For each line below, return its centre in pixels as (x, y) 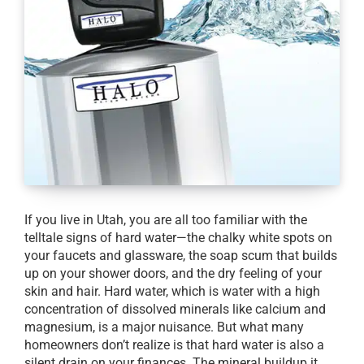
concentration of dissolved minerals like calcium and (175, 309)
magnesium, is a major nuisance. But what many (164, 327)
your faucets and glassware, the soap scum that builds (181, 256)
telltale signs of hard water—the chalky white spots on (178, 238)
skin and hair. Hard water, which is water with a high (172, 291)
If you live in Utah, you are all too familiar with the (166, 220)
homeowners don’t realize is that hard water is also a (174, 345)
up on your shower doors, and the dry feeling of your (173, 273)
